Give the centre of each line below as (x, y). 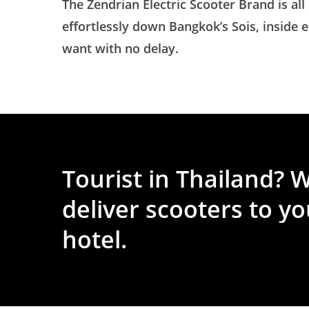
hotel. (95, 240)
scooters (195, 209)
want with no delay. (121, 49)
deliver (101, 209)
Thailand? (230, 179)
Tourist (102, 179)
